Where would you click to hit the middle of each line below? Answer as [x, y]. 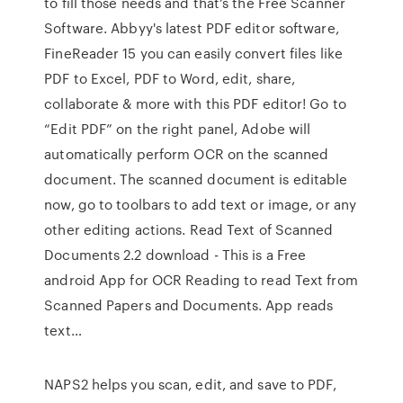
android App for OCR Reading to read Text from [201, 280]
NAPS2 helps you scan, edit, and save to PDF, [190, 384]
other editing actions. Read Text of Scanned [189, 229]
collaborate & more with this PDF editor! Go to [195, 103]
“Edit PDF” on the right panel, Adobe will [178, 129]
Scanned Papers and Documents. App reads [189, 305]
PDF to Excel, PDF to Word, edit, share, [170, 78]
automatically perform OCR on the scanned [187, 154]
